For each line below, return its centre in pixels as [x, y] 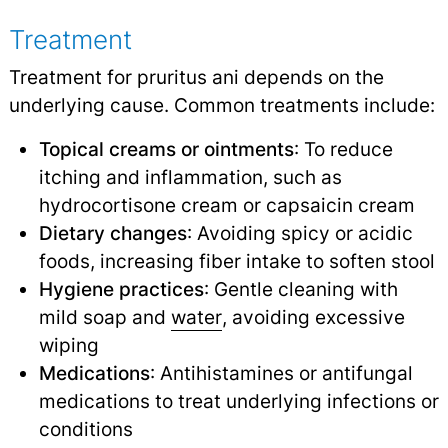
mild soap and [104, 317]
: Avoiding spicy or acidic [299, 233]
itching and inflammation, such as [190, 177]
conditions [85, 429]
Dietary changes [112, 233]
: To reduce [343, 149]
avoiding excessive [315, 317]
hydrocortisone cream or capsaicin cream [226, 205]
